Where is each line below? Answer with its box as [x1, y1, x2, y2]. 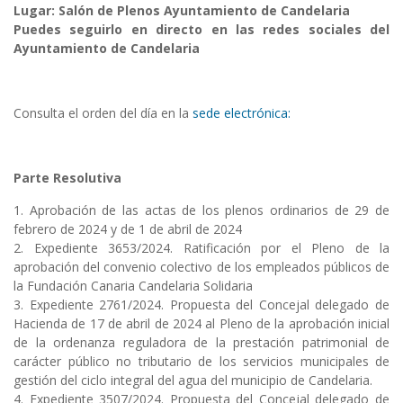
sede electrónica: [193, 104, 291, 122]
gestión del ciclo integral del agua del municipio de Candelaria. [13, 372, 372, 390]
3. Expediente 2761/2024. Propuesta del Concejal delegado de [13, 296, 390, 314]
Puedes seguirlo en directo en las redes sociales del [13, 21, 390, 39]
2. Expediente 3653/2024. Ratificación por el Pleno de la [13, 239, 390, 257]
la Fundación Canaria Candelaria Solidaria [13, 277, 253, 295]
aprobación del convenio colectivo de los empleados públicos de [13, 258, 390, 276]
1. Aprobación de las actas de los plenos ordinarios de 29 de [13, 201, 390, 219]
